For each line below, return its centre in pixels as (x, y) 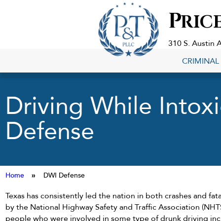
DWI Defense (64, 175)
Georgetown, (183, 50)
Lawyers (173, 28)
